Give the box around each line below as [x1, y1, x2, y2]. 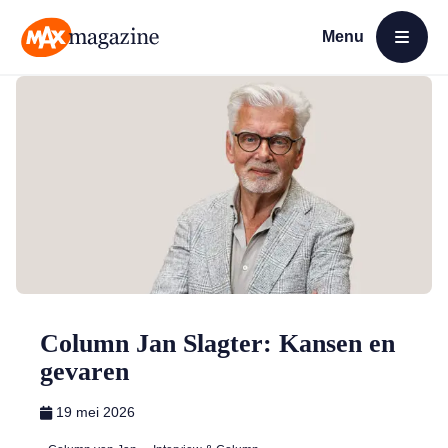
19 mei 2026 [56, 404, 135, 420]
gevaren [40, 357, 129, 386]
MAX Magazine [19, 58, 123, 76]
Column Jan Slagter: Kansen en [40, 329, 395, 358]
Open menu [321, 52, 395, 70]
